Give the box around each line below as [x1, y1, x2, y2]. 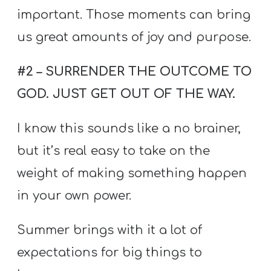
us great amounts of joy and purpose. [17, 30, 252, 44]
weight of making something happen [17, 166, 247, 181]
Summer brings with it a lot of [17, 223, 203, 238]
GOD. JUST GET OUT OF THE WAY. [17, 87, 236, 101]
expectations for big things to [17, 246, 203, 260]
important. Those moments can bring [17, 7, 251, 22]
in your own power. [17, 189, 132, 203]
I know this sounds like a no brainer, [17, 122, 241, 136]
